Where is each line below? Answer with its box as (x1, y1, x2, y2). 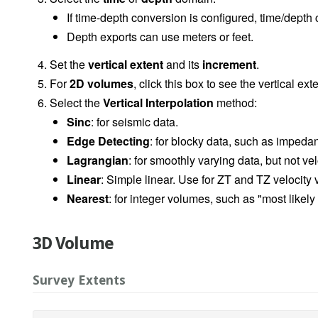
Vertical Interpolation (103, 94, 214, 111)
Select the (50, 94, 103, 111)
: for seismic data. (91, 114, 178, 131)
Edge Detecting (67, 133, 150, 150)
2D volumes (70, 75, 133, 92)
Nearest (67, 190, 109, 207)
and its (163, 56, 202, 73)
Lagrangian (67, 152, 128, 169)
